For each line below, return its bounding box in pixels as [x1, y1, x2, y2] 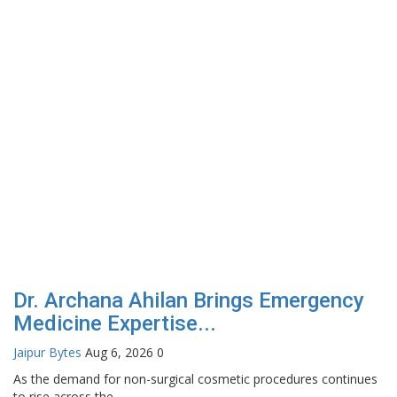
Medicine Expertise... [13, 310, 216, 336]
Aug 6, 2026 [85, 343, 153, 361]
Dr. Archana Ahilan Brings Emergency [13, 287, 364, 313]
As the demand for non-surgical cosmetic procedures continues [13, 370, 378, 387]
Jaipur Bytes [13, 343, 82, 361]
